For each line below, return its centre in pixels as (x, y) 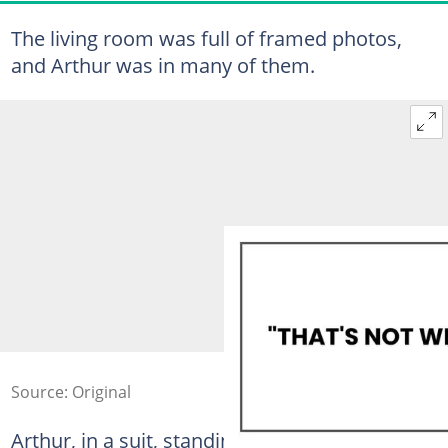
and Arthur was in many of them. (162, 65)
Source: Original (70, 392)
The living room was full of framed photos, (206, 38)
